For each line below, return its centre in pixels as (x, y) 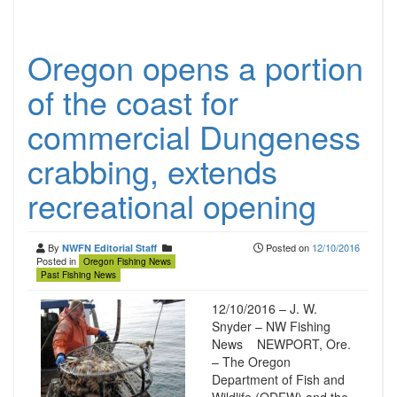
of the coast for (133, 101)
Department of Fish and (278, 379)
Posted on (288, 247)
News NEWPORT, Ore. (281, 344)
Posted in (58, 261)
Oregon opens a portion (195, 67)
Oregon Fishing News (127, 261)
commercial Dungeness (194, 136)
